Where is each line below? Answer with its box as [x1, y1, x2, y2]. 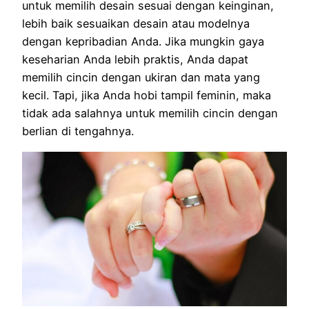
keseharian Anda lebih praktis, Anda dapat [22, 52, 248, 67]
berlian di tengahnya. [22, 124, 134, 139]
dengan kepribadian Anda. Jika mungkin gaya [22, 34, 264, 49]
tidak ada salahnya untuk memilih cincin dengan [22, 106, 278, 121]
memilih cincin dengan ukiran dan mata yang [22, 70, 260, 85]
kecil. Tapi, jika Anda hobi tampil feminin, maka [22, 88, 271, 103]
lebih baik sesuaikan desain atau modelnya [22, 17, 250, 31]
